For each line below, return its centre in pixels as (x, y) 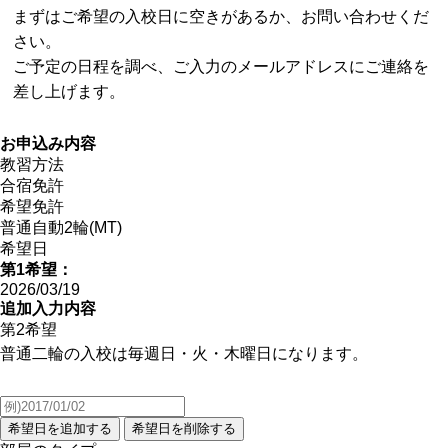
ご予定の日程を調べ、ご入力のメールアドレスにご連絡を (221, 66)
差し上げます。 (69, 91)
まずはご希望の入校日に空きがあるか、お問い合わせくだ (221, 16)
